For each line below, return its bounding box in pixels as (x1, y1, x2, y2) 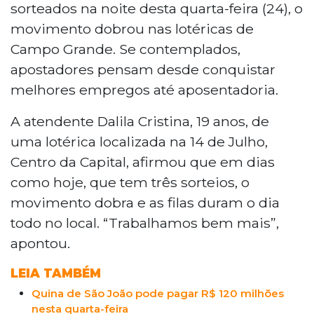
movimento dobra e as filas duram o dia (11, 193, 280, 211)
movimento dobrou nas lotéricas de (11, 20, 254, 37)
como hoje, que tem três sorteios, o (11, 173, 250, 191)
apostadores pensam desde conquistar (11, 60, 275, 78)
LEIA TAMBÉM (11, 266, 101, 280)
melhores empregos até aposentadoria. (11, 81, 278, 98)
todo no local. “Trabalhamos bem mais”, (11, 214, 279, 231)
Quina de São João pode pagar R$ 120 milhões (32, 286, 284, 300)
